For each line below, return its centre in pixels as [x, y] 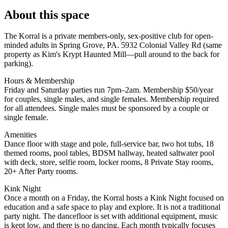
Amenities [20, 135]
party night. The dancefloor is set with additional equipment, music [111, 216]
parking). [19, 64]
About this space [47, 15]
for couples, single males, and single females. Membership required [111, 99]
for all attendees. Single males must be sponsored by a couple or [106, 108]
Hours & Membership [39, 81]
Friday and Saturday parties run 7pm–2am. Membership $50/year [109, 90]
